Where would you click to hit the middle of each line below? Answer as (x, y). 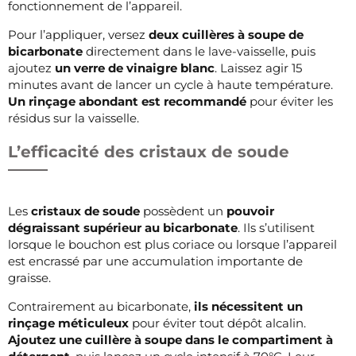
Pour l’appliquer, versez (78, 34)
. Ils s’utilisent (276, 227)
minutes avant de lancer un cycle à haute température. (170, 84)
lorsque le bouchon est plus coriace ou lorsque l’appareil (172, 244)
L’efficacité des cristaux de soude (149, 151)
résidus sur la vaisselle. (74, 118)
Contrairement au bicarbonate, (101, 306)
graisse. (29, 277)
